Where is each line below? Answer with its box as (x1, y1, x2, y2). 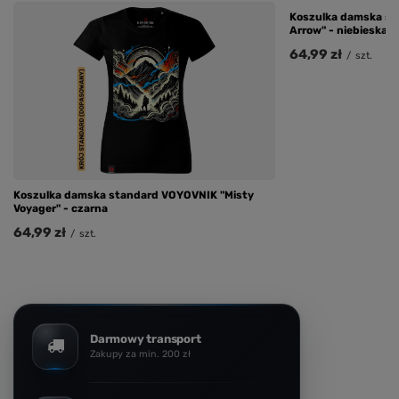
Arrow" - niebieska (289, 23, 387, 37)
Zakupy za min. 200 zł (90, 347, 191, 360)
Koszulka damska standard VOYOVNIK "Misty (13, 188, 254, 201)
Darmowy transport (90, 331, 201, 346)
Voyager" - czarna (13, 201, 108, 215)
